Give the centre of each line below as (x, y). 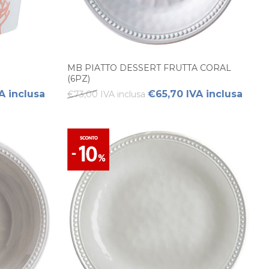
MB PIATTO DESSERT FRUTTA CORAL (149, 68)
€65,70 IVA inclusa (195, 94)
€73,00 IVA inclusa (106, 94)
